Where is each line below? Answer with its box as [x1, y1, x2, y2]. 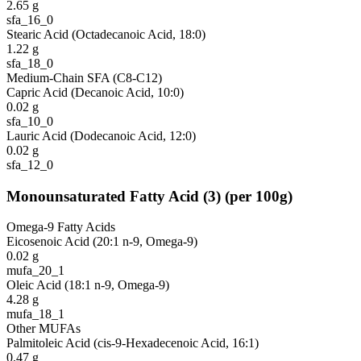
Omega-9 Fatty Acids [6, 220, 115, 234]
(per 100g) [225, 187, 293, 205]
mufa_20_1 [6, 263, 64, 278]
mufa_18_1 [6, 307, 64, 322]
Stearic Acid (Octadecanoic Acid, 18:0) [6, 27, 205, 41]
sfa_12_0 [6, 157, 53, 172]
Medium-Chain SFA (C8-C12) [6, 70, 162, 85]
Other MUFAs [6, 322, 81, 336]
